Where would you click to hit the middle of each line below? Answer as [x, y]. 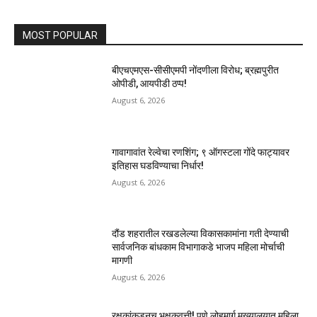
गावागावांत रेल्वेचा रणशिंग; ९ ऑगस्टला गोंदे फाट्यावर [201, 152]
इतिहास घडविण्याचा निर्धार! [158, 165]
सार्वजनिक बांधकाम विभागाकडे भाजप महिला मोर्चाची [198, 247]
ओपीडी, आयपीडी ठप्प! [150, 84]
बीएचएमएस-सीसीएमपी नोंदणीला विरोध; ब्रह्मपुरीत [196, 70]
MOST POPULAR [60, 36]
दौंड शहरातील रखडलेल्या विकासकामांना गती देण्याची [201, 234]
